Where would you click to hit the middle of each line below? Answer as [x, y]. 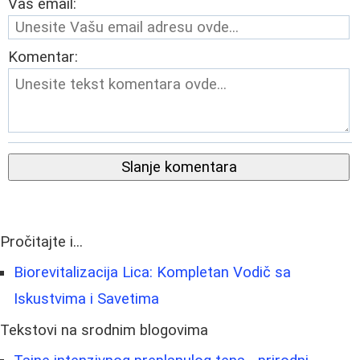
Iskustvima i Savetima [86, 299]
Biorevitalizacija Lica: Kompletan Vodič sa [152, 272]
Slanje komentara [179, 167]
